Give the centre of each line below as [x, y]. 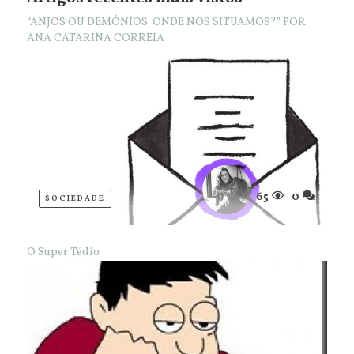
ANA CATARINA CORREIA [96, 39]
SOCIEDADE [75, 198]
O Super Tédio [63, 252]
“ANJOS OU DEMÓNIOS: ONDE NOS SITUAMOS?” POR [166, 23]
